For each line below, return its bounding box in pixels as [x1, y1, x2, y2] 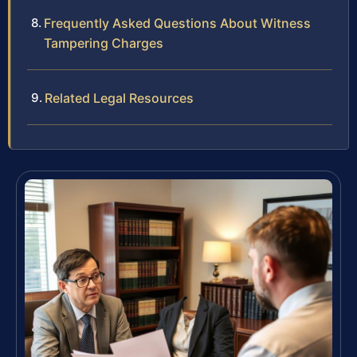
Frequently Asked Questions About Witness [44, 15, 311, 32]
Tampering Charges [44, 35, 163, 52]
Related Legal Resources [45, 90, 194, 107]
